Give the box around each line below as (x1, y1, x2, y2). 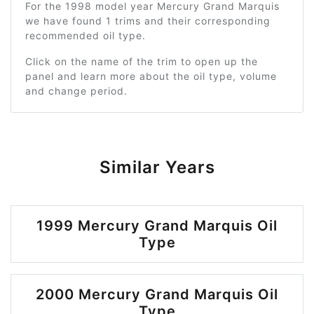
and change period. (25, 85, 128, 97)
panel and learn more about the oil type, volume (25, 70, 277, 82)
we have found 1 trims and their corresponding (25, 15, 271, 27)
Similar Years (99, 157, 215, 177)
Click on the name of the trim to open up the (25, 55, 258, 67)
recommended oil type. (25, 29, 146, 41)
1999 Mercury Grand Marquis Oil (36, 217, 278, 234)
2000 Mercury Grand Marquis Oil (36, 286, 278, 303)
